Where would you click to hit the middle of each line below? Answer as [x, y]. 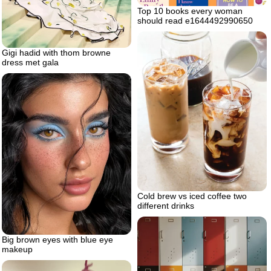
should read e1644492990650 [195, 20]
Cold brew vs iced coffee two [192, 196]
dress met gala [30, 62]
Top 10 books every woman [190, 11]
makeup [17, 250]
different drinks [166, 205]
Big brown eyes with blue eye [57, 240]
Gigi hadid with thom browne [56, 52]
